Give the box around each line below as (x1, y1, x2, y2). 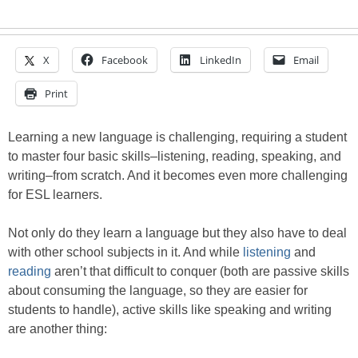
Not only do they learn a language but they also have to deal (8, 226, 347, 241)
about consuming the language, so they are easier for (8, 284, 308, 298)
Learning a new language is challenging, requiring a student (8, 130, 347, 145)
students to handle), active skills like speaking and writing (8, 303, 332, 317)
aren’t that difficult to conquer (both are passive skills (51, 265, 349, 279)
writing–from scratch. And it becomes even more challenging (8, 169, 348, 183)
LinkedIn (200, 53, 241, 68)
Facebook (101, 53, 148, 68)
